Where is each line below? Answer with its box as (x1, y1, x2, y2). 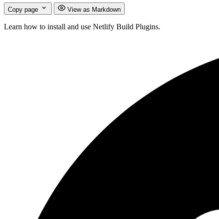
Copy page (8, 6, 38, 14)
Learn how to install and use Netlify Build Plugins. (4, 22, 160, 31)
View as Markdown (67, 6, 121, 14)
